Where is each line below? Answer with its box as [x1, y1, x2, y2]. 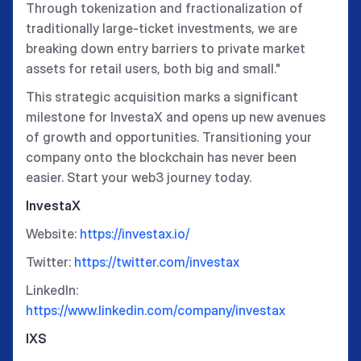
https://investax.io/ [80, 225, 189, 242]
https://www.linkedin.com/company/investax [26, 301, 285, 318]
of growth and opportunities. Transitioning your [26, 128, 312, 145]
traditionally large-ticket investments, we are [26, 19, 297, 36]
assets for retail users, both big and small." [26, 60, 280, 77]
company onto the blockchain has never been [26, 148, 297, 165]
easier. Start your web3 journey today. [26, 168, 251, 185]
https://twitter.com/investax [74, 253, 239, 270]
